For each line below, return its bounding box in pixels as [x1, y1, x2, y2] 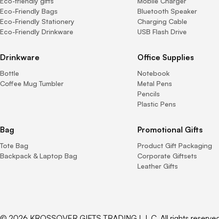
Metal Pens [137, 79, 173, 88]
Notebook [137, 69, 170, 77]
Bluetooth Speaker [137, 7, 197, 15]
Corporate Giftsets [137, 152, 197, 160]
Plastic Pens [137, 100, 176, 108]
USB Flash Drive [137, 27, 187, 36]
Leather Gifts [137, 162, 178, 170]
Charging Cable [137, 17, 188, 25]
